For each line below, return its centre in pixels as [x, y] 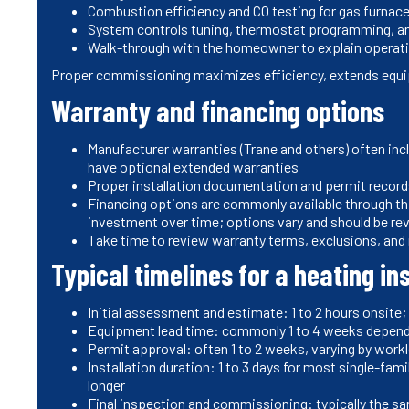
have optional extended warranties [193, 166]
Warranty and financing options [218, 110]
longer [106, 384]
